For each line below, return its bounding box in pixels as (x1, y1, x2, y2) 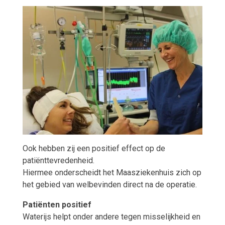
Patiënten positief (22, 199, 91, 209)
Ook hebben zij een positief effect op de (22, 143, 165, 153)
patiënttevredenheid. (22, 155, 94, 165)
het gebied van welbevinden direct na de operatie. (22, 179, 197, 189)
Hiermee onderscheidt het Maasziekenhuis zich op (22, 167, 201, 177)
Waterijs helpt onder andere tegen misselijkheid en (22, 211, 200, 221)
